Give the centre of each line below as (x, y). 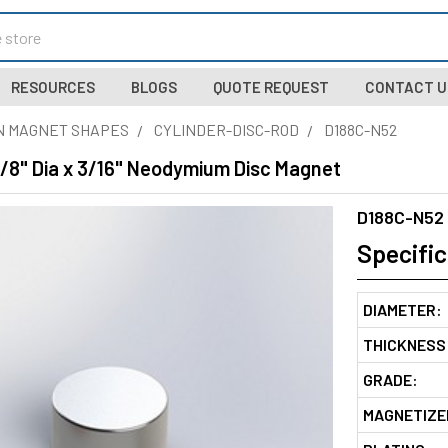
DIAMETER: (402, 309)
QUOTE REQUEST (270, 87)
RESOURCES (52, 87)
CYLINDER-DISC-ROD (227, 129)
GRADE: (390, 379)
